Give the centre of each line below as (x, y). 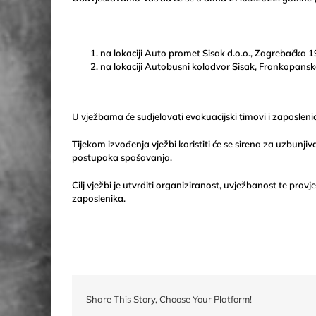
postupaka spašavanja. (122, 157)
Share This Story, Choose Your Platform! (169, 299)
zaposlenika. (99, 198)
